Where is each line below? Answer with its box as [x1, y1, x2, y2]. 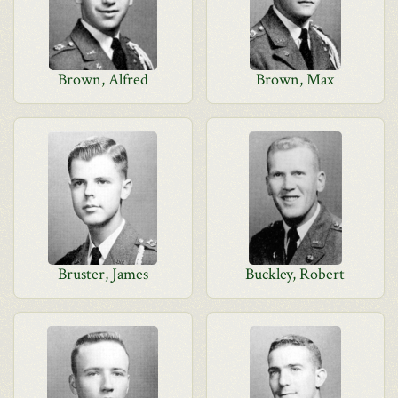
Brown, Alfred [57, 69, 148, 90]
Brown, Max [256, 69, 335, 90]
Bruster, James [57, 264, 148, 284]
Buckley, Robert [245, 264, 346, 284]
